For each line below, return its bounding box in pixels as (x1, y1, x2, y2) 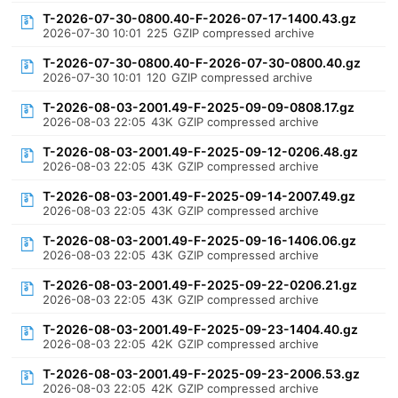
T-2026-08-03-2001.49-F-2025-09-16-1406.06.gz (43, 233, 357, 248)
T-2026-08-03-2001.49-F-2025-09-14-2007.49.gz (43, 188, 356, 203)
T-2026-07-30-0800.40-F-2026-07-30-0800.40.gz (43, 55, 362, 70)
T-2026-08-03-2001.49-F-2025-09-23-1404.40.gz (43, 322, 359, 337)
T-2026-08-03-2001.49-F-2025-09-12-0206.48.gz (43, 144, 359, 159)
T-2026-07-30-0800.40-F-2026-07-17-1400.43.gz (43, 11, 357, 26)
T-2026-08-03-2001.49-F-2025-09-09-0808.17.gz (43, 99, 355, 115)
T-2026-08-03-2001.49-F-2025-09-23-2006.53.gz (43, 366, 361, 381)
